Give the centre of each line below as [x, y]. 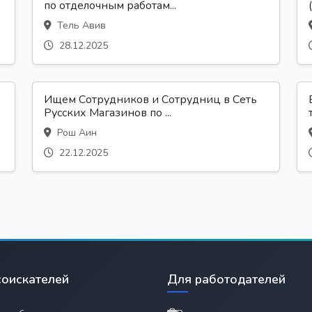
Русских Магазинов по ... [108, 112]
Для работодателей [226, 279]
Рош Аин [76, 132]
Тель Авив [80, 25]
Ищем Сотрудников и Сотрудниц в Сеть [150, 99]
